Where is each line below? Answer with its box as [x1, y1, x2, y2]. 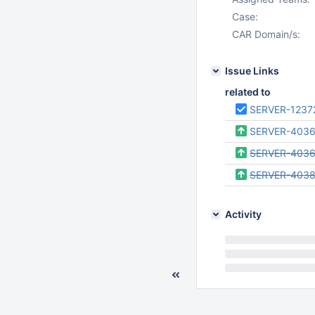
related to [225, 86, 271, 98]
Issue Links [225, 65, 279, 77]
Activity [225, 208, 262, 220]
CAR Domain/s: [232, 28, 300, 40]
